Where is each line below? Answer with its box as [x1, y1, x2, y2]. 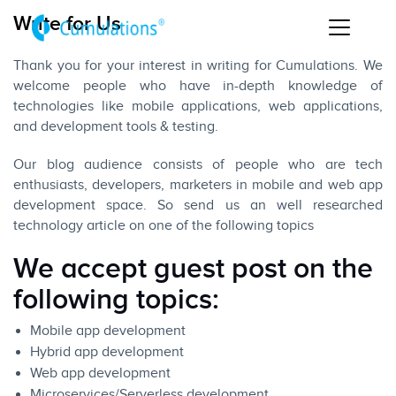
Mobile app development [30, 323, 186, 340]
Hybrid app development [30, 344, 184, 362]
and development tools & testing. [13, 118, 218, 136]
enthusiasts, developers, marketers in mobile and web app [13, 177, 383, 194]
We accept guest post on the [13, 252, 373, 287]
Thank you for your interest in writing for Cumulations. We [13, 57, 383, 75]
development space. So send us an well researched [13, 197, 383, 215]
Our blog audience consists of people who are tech [13, 156, 383, 174]
